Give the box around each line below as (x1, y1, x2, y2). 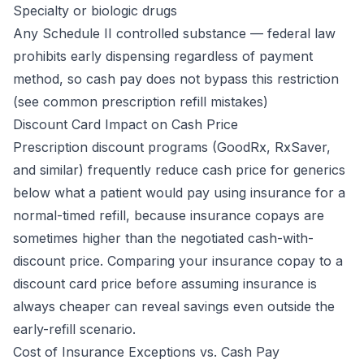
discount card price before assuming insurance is (13, 275, 317, 292)
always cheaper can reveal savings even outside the (13, 298, 335, 314)
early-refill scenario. (13, 321, 136, 337)
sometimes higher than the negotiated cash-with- (13, 230, 314, 246)
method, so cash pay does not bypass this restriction (13, 71, 339, 87)
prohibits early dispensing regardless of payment (13, 48, 313, 64)
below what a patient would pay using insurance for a (13, 184, 345, 201)
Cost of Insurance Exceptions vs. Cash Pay (13, 344, 279, 360)
